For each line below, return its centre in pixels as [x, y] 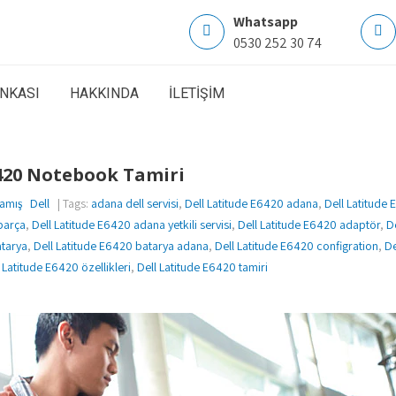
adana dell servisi [135, 203]
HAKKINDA [104, 93]
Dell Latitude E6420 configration [297, 246]
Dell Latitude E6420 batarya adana [121, 246]
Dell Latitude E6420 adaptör [309, 225]
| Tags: [70, 203]
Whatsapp [266, 22]
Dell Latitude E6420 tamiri [202, 267]
